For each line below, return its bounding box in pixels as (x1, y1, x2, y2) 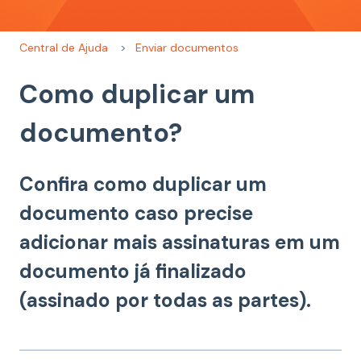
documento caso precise (19, 201, 253, 226)
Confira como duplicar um (19, 172, 267, 197)
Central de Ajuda (19, 39, 108, 55)
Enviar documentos (135, 39, 239, 55)
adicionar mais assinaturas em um (19, 230, 340, 255)
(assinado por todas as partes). (19, 288, 311, 313)
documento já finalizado (19, 259, 247, 284)
